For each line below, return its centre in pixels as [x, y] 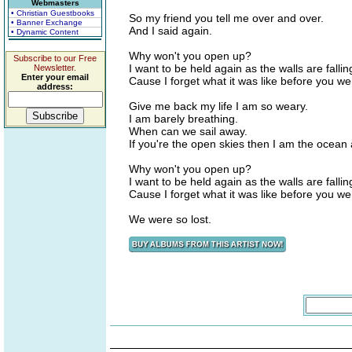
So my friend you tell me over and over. [226, 18]
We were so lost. [170, 219]
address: [55, 86]
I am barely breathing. [183, 119]
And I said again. [170, 31]
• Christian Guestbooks [53, 13]
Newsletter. [55, 68]
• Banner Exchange [47, 22]
